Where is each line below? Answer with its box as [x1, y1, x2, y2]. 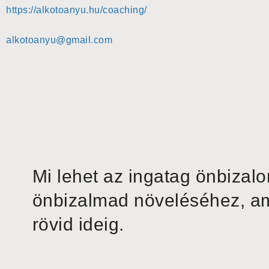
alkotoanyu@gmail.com [6, 35, 112, 46]
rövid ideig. [32, 214, 124, 235]
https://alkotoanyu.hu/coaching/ [6, 5, 147, 16]
